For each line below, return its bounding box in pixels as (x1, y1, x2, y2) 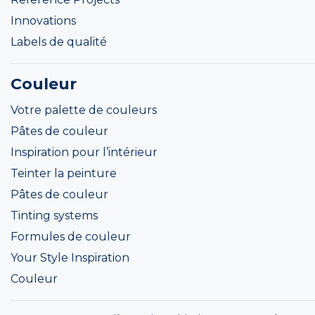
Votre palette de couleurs (11, 103, 157, 117)
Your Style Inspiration (11, 250, 129, 264)
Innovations (11, 13, 76, 27)
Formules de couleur (11, 229, 131, 243)
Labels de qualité (11, 34, 107, 49)
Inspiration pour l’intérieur (11, 145, 157, 159)
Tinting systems (11, 208, 98, 222)
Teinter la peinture (11, 166, 117, 180)
